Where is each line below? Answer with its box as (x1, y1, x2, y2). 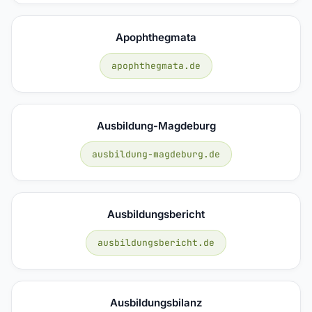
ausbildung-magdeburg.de (92, 148, 220, 160)
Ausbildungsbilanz (110, 295, 202, 309)
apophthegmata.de (111, 59, 201, 72)
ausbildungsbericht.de (97, 236, 214, 249)
